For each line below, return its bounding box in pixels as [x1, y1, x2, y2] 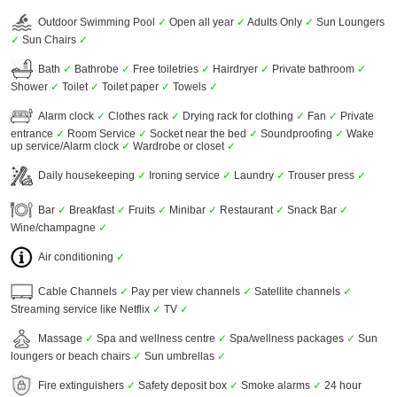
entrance [10, 128, 56, 140]
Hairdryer [209, 62, 261, 75]
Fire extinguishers [32, 378, 127, 392]
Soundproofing [257, 128, 335, 140]
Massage [32, 331, 85, 345]
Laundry [230, 168, 276, 182]
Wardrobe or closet [129, 140, 227, 152]
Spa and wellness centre [93, 331, 218, 345]
